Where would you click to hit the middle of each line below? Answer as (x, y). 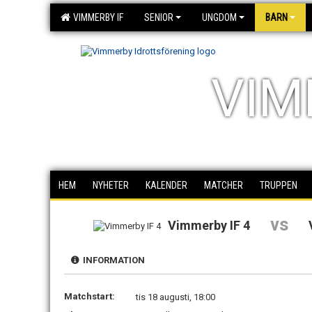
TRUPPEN (279, 185)
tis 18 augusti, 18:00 (175, 297)
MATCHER (224, 185)
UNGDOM (219, 17)
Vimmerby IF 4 (209, 225)
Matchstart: (89, 296)
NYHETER (111, 185)
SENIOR (159, 17)
